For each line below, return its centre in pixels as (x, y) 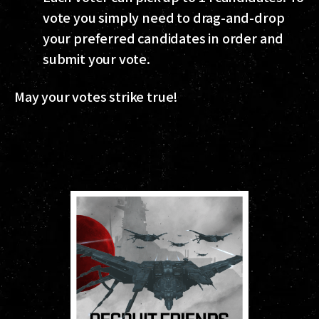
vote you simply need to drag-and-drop (164, 17)
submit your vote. (96, 58)
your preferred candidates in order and (163, 37)
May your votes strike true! (96, 96)
